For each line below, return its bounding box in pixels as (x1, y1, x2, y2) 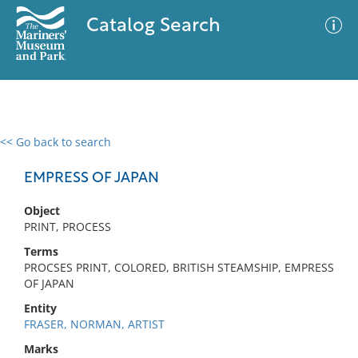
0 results (12, 144, 58, 159)
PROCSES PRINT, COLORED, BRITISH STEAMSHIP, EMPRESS (24, 260, 334, 275)
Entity (24, 300, 57, 316)
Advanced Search (190, 148, 283, 164)
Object (24, 203, 60, 218)
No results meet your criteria (99, 233, 253, 248)
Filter (308, 151, 336, 163)
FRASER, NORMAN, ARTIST (24, 316, 165, 332)
